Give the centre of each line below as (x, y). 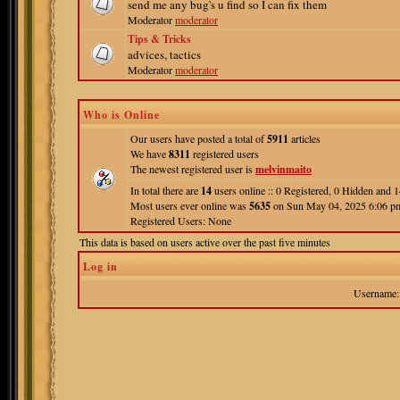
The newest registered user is (193, 169)
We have (150, 154)
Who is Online (121, 115)
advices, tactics (164, 54)
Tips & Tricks (159, 39)
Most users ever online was (190, 205)
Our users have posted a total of (199, 138)
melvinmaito (283, 169)
